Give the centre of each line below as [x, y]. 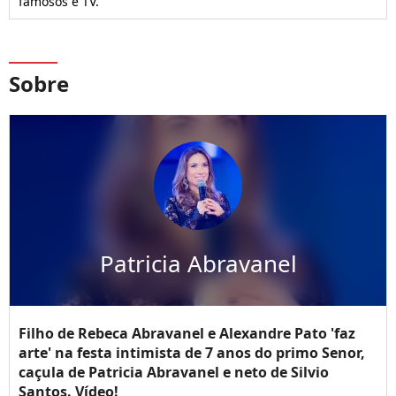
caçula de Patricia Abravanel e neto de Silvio [174, 373]
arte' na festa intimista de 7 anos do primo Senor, [192, 353]
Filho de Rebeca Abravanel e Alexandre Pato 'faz [187, 334]
